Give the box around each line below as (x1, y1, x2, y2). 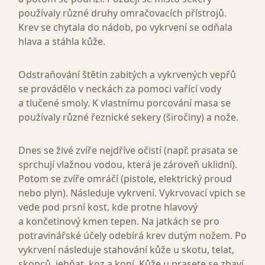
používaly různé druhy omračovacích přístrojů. (18, 7, 227, 20)
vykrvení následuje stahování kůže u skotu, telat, (18, 243, 234, 257)
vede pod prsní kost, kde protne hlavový (18, 201, 198, 214)
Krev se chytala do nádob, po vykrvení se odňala (18, 21, 232, 34)
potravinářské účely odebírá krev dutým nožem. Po (18, 229, 247, 243)
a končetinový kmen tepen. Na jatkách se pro (18, 215, 219, 228)
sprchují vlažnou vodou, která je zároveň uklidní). (18, 158, 237, 172)
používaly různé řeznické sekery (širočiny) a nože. (18, 111, 238, 124)
